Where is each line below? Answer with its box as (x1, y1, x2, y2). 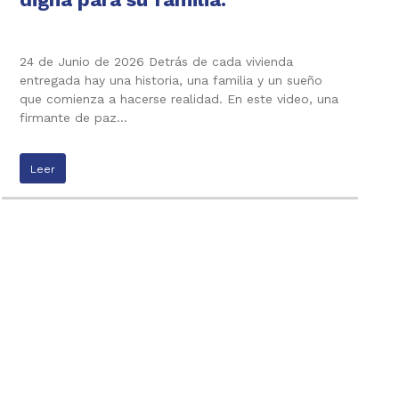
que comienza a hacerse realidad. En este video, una (20, 91, 338, 106)
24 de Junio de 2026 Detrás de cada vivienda (20, 53, 293, 69)
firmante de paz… (20, 110, 127, 125)
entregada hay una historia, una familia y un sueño (20, 72, 322, 87)
